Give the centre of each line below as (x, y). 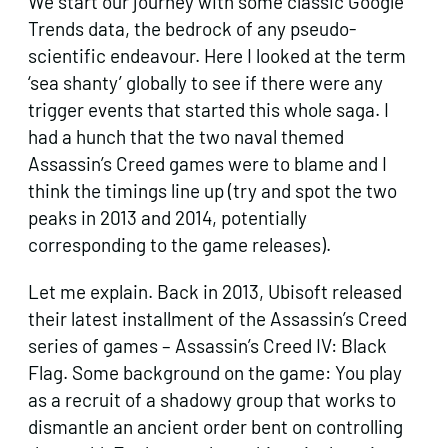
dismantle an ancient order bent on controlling (215, 427)
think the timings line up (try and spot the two (212, 191)
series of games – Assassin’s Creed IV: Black (207, 346)
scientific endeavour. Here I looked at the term (217, 56)
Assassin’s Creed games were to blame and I (207, 164)
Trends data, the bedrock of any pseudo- (192, 29)
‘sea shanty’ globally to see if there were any (205, 83)
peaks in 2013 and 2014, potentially (167, 218)
